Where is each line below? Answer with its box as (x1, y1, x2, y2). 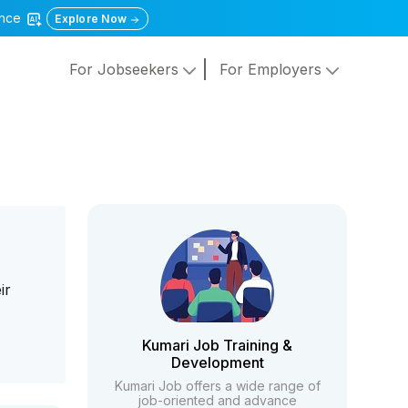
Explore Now (55, 12, 130, 25)
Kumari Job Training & (142, 336, 293, 354)
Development (170, 353, 264, 372)
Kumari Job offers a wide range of (114, 378, 321, 393)
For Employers (219, 60, 326, 79)
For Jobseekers (68, 60, 183, 79)
